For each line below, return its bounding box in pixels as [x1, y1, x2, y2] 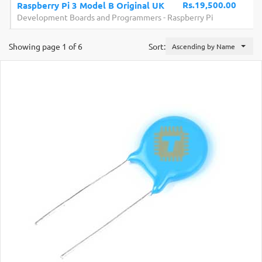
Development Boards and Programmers [15, 12, 160, 22]
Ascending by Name [172, 42, 235, 51]
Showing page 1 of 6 [9, 41, 82, 51]
